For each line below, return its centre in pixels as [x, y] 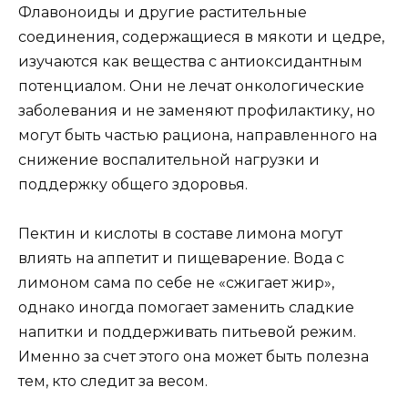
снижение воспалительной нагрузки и [169, 160]
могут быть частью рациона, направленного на [198, 136]
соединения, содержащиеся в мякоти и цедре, [201, 37]
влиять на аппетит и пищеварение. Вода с [181, 259]
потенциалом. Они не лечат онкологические [191, 87]
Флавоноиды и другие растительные [163, 13]
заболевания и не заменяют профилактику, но [197, 111]
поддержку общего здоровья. [133, 185]
